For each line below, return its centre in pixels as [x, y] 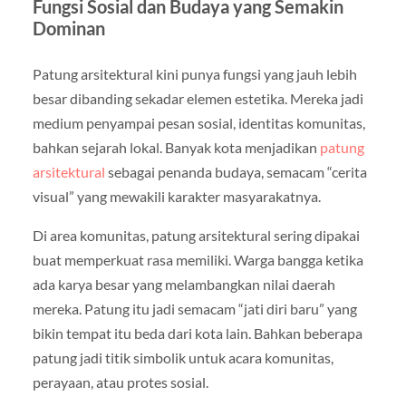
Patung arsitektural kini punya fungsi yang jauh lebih [194, 73]
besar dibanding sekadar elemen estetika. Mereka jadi [198, 98]
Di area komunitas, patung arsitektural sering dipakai [196, 235]
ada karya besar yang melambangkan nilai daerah [184, 284]
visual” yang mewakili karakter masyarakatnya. [176, 196]
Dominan [68, 28]
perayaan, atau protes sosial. [120, 382]
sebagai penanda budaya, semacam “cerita [236, 171]
